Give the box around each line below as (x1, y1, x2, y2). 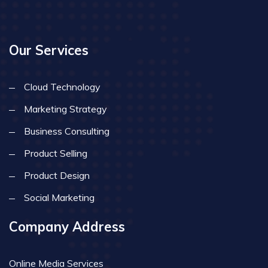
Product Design (24, 169, 90, 181)
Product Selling (24, 147, 87, 159)
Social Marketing (24, 191, 95, 203)
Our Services (9, 42, 89, 59)
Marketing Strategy (24, 103, 107, 115)
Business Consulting (24, 125, 109, 137)
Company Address (9, 218, 125, 235)
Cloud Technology (24, 81, 100, 93)
